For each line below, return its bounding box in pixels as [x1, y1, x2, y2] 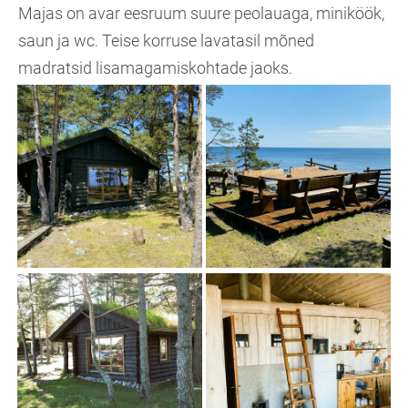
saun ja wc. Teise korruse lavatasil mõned [18, 31, 314, 50]
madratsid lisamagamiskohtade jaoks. [18, 58, 292, 77]
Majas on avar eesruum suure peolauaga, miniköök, [18, 4, 384, 23]
